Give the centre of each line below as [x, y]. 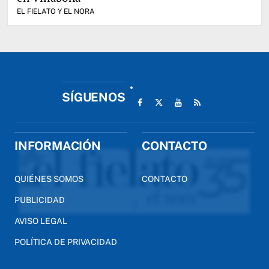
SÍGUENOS [94, 97]
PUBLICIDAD [40, 200]
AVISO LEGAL [41, 221]
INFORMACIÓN [58, 146]
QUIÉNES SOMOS [49, 179]
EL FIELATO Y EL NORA [56, 11]
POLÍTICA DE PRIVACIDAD [66, 242]
